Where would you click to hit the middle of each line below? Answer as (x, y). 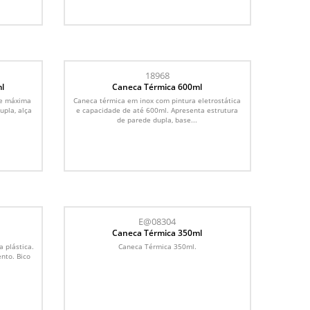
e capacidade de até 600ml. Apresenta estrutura (157, 110)
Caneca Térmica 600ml (157, 86)
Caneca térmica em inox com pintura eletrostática (157, 100)
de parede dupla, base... (157, 119)
